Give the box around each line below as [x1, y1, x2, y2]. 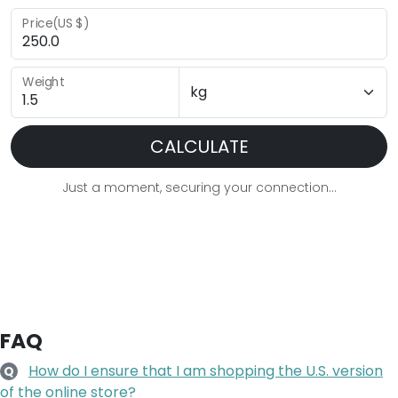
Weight [22, 73, 65, 92]
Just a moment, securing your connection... [61, 179, 337, 196]
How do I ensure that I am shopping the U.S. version [28, 361, 383, 381]
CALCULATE [149, 134, 249, 159]
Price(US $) [22, 14, 90, 33]
